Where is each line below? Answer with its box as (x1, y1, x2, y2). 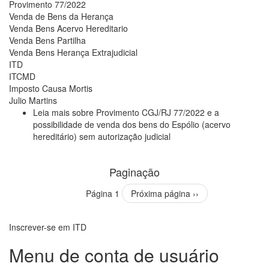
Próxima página (130, 187, 190, 199)
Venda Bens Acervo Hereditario (9, 22, 128, 34)
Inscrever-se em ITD (9, 220, 86, 233)
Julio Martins (9, 94, 57, 106)
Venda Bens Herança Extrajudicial (9, 46, 138, 58)
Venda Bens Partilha (9, 34, 86, 46)
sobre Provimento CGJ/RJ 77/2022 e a (72, 106, 219, 118)
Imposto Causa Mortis (9, 82, 92, 94)
